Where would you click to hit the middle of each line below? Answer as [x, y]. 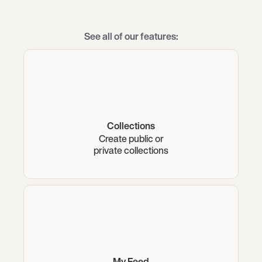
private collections [131, 151]
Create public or [131, 139]
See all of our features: [131, 37]
